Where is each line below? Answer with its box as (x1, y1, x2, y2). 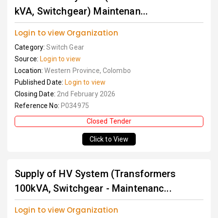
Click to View (89, 135, 129, 143)
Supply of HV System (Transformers (15, 168, 176, 180)
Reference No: (15, 102, 61, 109)
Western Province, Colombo (44, 67, 131, 74)
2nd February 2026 (56, 90, 116, 98)
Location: (15, 67, 45, 74)
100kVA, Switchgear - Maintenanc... (15, 182, 172, 194)
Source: (15, 55, 40, 63)
